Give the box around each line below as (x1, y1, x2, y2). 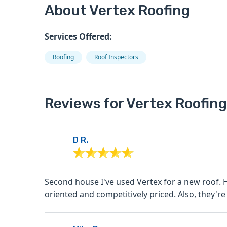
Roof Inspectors (94, 53, 138, 62)
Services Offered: (45, 31, 112, 43)
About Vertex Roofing (45, 2, 190, 19)
